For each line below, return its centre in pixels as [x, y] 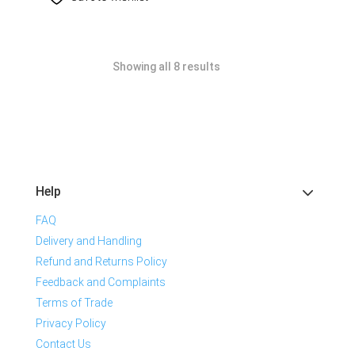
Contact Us [63, 344]
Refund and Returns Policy [101, 261]
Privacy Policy [71, 323]
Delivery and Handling [89, 240]
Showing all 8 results [166, 66]
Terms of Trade [74, 302]
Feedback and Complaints [101, 282]
